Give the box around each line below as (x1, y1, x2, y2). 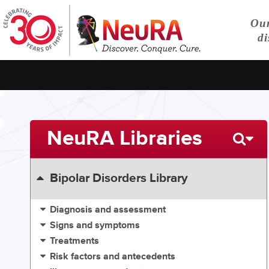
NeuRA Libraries (46, 125, 202, 152)
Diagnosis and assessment (50, 204, 166, 217)
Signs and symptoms (50, 219, 141, 232)
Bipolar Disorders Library (49, 171, 188, 187)
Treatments (50, 235, 100, 248)
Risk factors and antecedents (50, 250, 176, 264)
